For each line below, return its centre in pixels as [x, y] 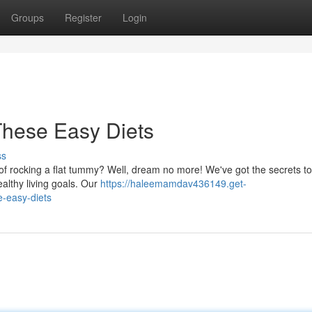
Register [83, 17]
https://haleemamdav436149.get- [173, 183]
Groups [28, 17]
